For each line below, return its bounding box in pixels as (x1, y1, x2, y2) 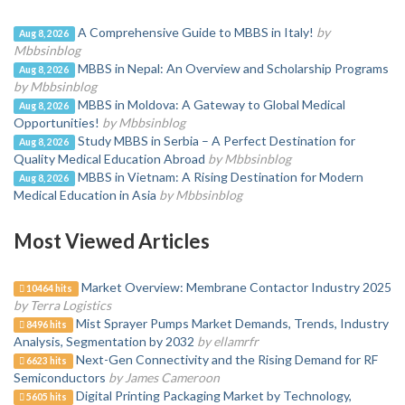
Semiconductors (14, 370, 106, 385)
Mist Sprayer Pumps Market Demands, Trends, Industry (75, 316, 389, 331)
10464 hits (24, 283, 73, 294)
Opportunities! (14, 115, 99, 130)
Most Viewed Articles (14, 229, 210, 253)
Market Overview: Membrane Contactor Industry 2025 (80, 279, 391, 295)
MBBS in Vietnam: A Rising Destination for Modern (77, 169, 363, 184)
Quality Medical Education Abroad (14, 151, 205, 166)
